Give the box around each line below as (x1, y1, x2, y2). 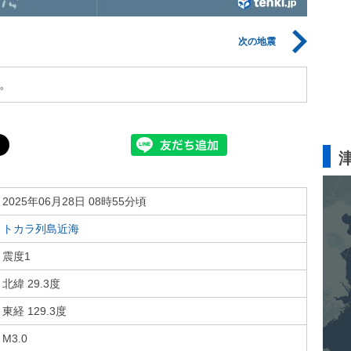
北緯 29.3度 (2, 277, 60, 290)
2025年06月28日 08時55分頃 (2, 195, 147, 208)
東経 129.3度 (2, 305, 67, 317)
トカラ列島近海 (2, 223, 79, 235)
